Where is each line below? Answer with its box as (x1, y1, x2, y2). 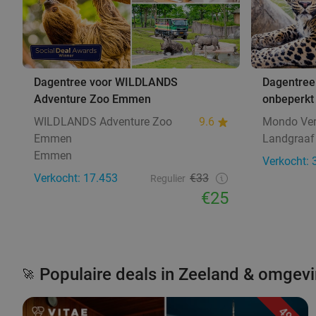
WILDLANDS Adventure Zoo (34, 114, 172, 128)
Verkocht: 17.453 (34, 171, 118, 185)
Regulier (150, 172, 186, 184)
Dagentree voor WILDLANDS (34, 75, 178, 89)
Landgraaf (262, 131, 315, 145)
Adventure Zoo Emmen (34, 92, 151, 106)
